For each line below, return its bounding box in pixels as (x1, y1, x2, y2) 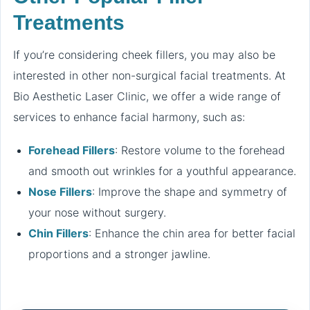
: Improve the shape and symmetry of (92, 184, 287, 199)
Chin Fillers (28, 226, 89, 240)
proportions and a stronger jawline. (28, 246, 210, 261)
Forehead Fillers (28, 143, 115, 157)
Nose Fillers (28, 184, 92, 199)
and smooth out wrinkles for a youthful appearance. (28, 163, 296, 178)
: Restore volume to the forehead (115, 143, 285, 157)
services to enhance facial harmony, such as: (13, 109, 245, 124)
